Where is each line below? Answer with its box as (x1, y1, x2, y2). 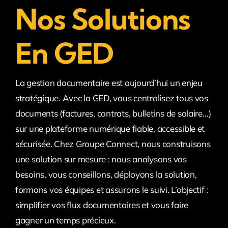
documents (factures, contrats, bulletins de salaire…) (15, 107, 211, 119)
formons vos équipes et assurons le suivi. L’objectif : (15, 184, 209, 195)
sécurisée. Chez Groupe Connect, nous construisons (15, 138, 211, 149)
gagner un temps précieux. (15, 214, 116, 225)
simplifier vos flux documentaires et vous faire (15, 199, 188, 210)
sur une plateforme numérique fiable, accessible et (15, 123, 205, 134)
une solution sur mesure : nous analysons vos (15, 153, 187, 164)
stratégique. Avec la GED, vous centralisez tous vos (15, 92, 208, 103)
